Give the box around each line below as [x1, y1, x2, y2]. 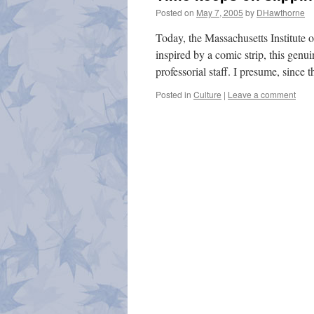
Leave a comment [228, 88, 296, 100]
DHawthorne [257, 6, 305, 18]
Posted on [156, 6, 194, 18]
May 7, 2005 [196, 6, 243, 18]
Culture [193, 88, 221, 100]
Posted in [156, 88, 191, 100]
